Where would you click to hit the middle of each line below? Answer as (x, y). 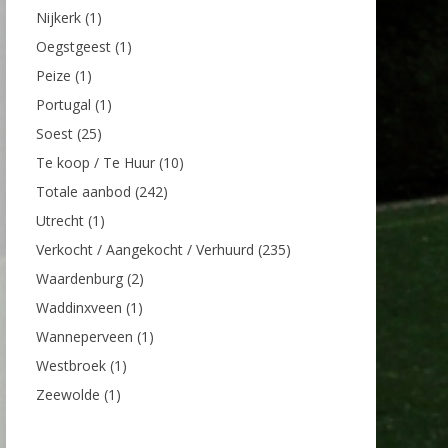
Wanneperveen (84, 336)
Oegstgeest (73, 46)
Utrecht (60, 220)
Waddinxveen (79, 307)
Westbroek (71, 365)
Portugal (63, 104)
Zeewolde (68, 394)
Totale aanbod (83, 191)
